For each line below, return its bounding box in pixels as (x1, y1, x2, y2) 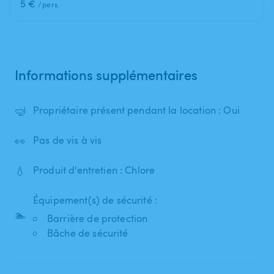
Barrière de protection (47, 211, 148, 225)
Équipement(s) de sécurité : (33, 193, 158, 207)
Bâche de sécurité (47, 226, 128, 240)
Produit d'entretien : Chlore (33, 163, 155, 177)
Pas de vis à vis (33, 133, 102, 147)
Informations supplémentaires (15, 65, 198, 84)
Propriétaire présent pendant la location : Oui (33, 103, 240, 117)
